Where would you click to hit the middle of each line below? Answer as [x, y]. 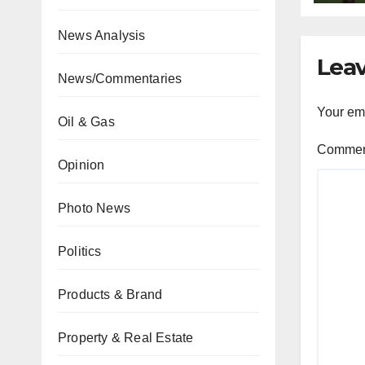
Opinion [81, 165]
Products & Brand [110, 295]
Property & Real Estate [126, 338]
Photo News [94, 208]
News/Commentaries [120, 79]
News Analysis [102, 35]
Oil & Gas [86, 122]
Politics [80, 251]
